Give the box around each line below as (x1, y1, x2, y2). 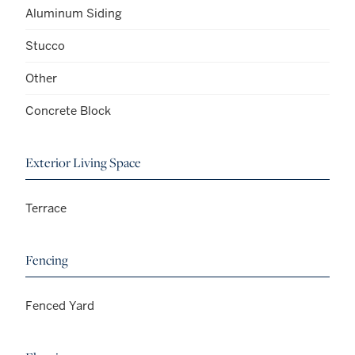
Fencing (25, 250, 68, 269)
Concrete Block (25, 102, 111, 118)
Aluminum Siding (25, 5, 122, 21)
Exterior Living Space (25, 153, 141, 171)
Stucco (25, 37, 65, 53)
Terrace (25, 200, 67, 216)
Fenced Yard (25, 297, 94, 313)
